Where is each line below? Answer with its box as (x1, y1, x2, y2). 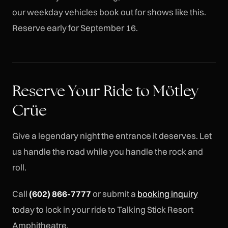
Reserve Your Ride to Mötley (12, 80, 198, 101)
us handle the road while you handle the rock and (12, 146, 203, 157)
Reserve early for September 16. (12, 22, 138, 33)
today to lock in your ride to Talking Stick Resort (12, 204, 193, 215)
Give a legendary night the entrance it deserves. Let (12, 130, 212, 141)
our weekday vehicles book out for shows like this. (12, 6, 206, 17)
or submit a (91, 188, 137, 199)
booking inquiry (137, 188, 198, 199)
